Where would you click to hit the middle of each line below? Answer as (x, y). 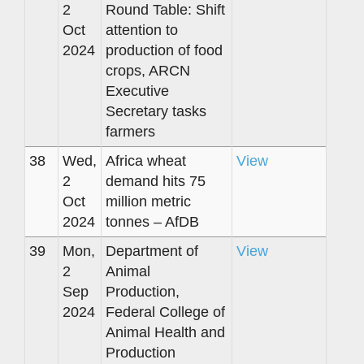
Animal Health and (165, 332)
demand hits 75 (156, 181)
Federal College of (165, 312)
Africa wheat (146, 160)
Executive (137, 91)
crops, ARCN (148, 70)
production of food (164, 50)
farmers (130, 131)
